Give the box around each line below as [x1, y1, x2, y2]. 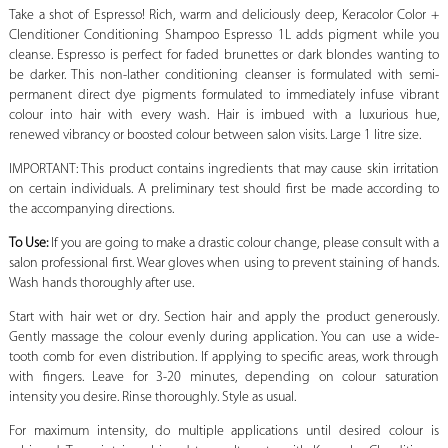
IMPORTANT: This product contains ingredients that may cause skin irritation [8, 162, 440, 178]
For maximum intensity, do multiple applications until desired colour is [8, 424, 440, 440]
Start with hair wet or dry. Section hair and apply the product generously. [8, 310, 440, 326]
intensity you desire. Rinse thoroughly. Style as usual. [8, 390, 296, 406]
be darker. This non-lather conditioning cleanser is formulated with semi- [8, 68, 440, 84]
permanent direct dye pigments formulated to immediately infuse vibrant [8, 88, 440, 104]
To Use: [8, 236, 49, 252]
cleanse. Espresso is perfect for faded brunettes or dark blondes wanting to [8, 48, 440, 64]
